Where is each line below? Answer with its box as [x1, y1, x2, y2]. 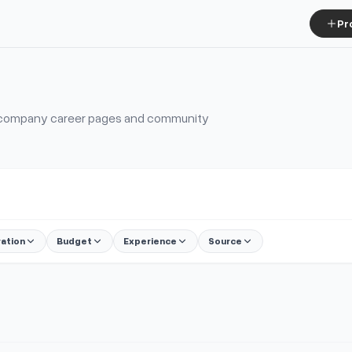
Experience [123, 235, 177, 247]
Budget [57, 235, 92, 247]
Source [208, 235, 242, 247]
